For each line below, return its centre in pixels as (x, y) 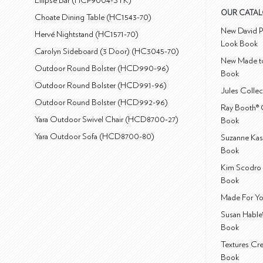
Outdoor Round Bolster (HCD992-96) (102, 103)
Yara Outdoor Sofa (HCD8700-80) (95, 137)
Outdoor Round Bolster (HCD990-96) (102, 69)
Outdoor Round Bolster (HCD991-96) (101, 86)
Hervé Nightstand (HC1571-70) (87, 35)
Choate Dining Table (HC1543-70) (93, 18)
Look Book (240, 44)
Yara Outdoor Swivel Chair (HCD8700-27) (107, 120)
